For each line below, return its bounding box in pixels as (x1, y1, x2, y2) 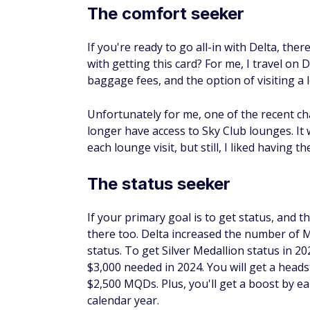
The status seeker (87, 174, 230, 194)
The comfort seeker (87, 3, 244, 24)
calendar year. (87, 293, 159, 308)
